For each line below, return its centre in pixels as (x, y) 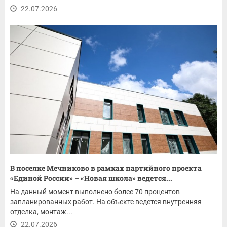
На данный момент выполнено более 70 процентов (95, 192)
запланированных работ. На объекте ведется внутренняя (106, 202)
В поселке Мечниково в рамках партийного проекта (106, 168)
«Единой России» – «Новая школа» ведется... (91, 178)
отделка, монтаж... (41, 212)
